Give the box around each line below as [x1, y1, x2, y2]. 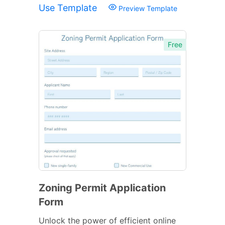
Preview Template [117, 4, 177, 13]
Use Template [39, 2, 99, 13]
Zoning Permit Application [39, 181, 166, 194]
